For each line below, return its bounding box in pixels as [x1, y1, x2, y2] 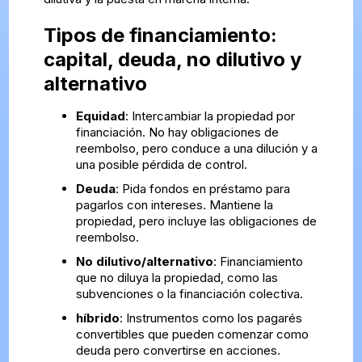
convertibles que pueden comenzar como [75, 326, 309, 343]
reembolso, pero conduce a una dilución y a [75, 141, 318, 157]
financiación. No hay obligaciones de [75, 124, 279, 141]
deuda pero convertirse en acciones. [75, 343, 280, 359]
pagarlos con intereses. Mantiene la [75, 197, 273, 213]
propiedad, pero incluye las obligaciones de [75, 213, 317, 229]
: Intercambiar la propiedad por [124, 108, 295, 124]
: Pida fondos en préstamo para [115, 181, 290, 197]
